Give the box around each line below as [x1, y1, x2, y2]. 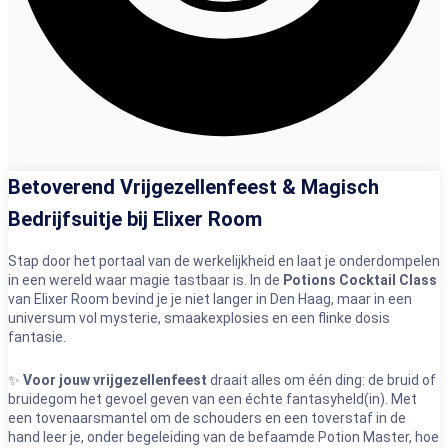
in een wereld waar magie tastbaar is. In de [8, 272, 283, 288]
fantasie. [8, 329, 66, 345]
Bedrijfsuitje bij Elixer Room [8, 207, 262, 232]
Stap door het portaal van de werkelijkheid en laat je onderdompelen [8, 253, 440, 269]
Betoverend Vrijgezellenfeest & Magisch [8, 175, 379, 200]
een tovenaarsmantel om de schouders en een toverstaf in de [8, 410, 406, 426]
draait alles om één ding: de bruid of [207, 372, 436, 388]
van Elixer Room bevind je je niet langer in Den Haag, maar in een [8, 291, 412, 307]
